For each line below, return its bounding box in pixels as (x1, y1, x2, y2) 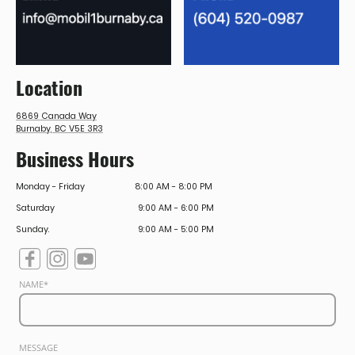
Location (16, 73, 82, 102)
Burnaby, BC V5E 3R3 (16, 122, 103, 135)
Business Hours (16, 143, 134, 173)
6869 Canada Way (16, 109, 97, 122)
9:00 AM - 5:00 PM (138, 223, 214, 235)
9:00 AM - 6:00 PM (138, 202, 214, 215)
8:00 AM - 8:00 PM (135, 181, 212, 193)
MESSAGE (19, 342, 58, 353)
